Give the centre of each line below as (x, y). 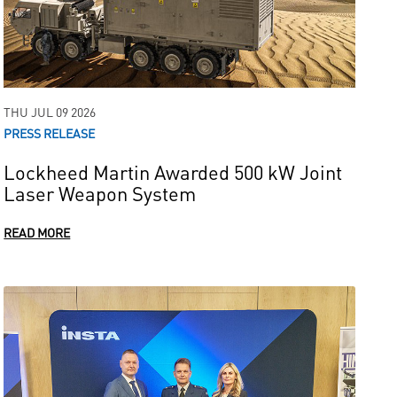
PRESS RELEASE (50, 133)
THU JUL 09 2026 (50, 112)
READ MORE (37, 232)
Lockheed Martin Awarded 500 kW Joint (173, 171)
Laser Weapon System (100, 193)
